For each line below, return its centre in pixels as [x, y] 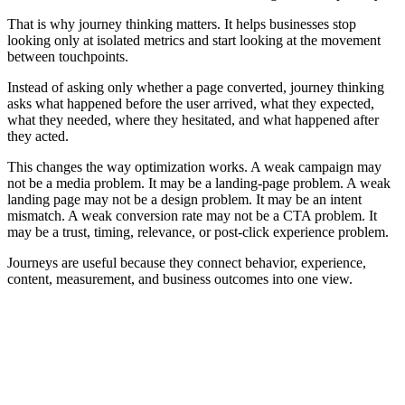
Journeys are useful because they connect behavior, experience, [187, 262]
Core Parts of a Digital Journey [153, 339]
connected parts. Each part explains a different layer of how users [193, 393]
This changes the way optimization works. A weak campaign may [194, 166]
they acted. [38, 136]
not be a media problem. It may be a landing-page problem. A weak [199, 183]
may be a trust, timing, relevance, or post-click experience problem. [198, 231]
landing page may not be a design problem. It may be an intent [184, 199]
